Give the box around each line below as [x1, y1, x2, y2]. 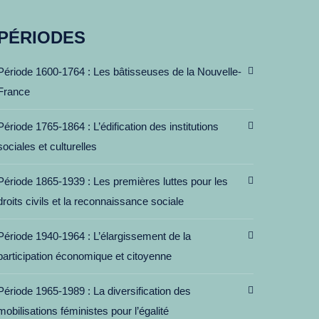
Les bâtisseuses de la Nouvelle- [93, 66, 241, 78]
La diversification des [93, 285, 191, 297]
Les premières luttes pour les [93, 175, 228, 187]
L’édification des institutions [93, 120, 219, 132]
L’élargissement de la [93, 230, 191, 242]
